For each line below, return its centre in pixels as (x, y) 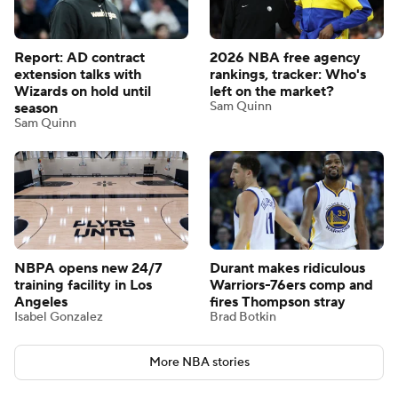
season (36, 109)
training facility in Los (83, 286)
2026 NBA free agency (285, 58)
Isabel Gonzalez (59, 318)
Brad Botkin (243, 318)
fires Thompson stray (278, 302)
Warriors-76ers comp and (291, 286)
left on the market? (272, 92)
